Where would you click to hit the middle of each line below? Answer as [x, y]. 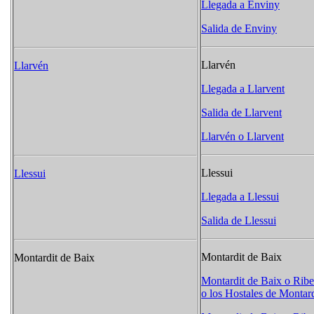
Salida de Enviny [239, 29]
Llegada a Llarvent [243, 89]
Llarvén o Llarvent [243, 137]
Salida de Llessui [239, 221]
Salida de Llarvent [241, 113]
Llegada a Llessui [240, 197]
